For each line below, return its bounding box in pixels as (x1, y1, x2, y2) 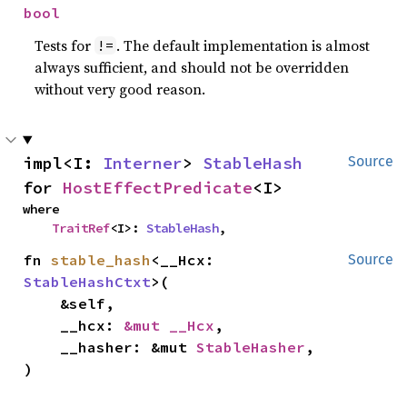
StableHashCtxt (24, 272, 152, 291)
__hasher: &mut (60, 337, 197, 356)
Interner (103, 152, 183, 174)
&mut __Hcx (124, 315, 215, 334)
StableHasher (196, 337, 306, 356)
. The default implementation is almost (116, 35, 371, 55)
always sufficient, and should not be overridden (35, 56, 350, 77)
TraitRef (52, 219, 110, 236)
